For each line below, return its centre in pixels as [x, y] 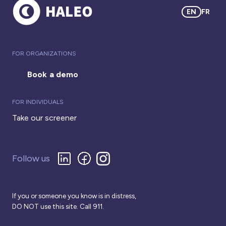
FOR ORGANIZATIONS [44, 54]
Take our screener [44, 118]
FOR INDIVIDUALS [38, 102]
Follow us [31, 159]
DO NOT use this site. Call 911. [58, 207]
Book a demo [53, 75]
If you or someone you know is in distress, [74, 196]
